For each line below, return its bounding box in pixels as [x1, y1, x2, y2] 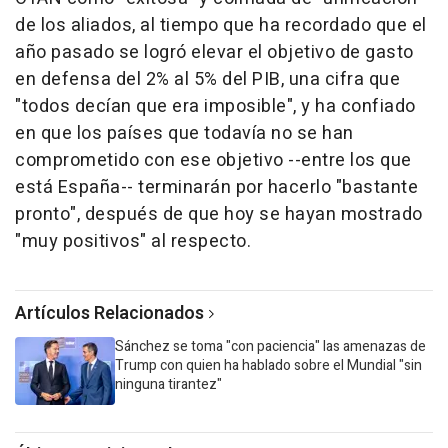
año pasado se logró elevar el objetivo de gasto [15, 38, 414, 66]
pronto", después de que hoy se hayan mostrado [15, 200, 423, 228]
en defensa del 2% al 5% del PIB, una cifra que [15, 65, 400, 93]
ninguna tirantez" [115, 373, 222, 395]
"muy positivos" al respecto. [15, 227, 251, 255]
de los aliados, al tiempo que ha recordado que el [15, 11, 427, 39]
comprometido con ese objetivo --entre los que [15, 146, 412, 174]
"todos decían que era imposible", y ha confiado [15, 92, 416, 120]
